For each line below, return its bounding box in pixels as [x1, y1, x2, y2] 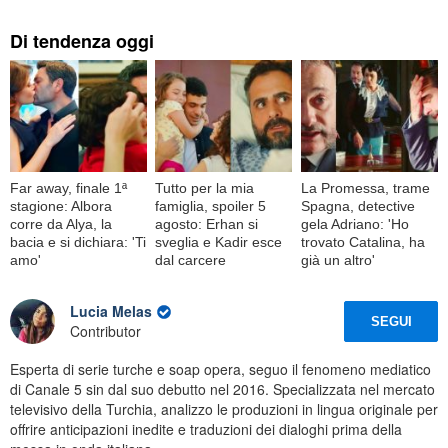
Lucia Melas [70, 301, 152, 322]
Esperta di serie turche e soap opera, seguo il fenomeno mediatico [10, 358, 431, 379]
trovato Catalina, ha [300, 233, 425, 250]
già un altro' [300, 251, 375, 268]
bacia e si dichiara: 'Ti [10, 233, 146, 250]
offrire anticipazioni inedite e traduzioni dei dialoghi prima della [10, 418, 402, 439]
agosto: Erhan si [155, 215, 259, 232]
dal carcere [155, 251, 227, 268]
